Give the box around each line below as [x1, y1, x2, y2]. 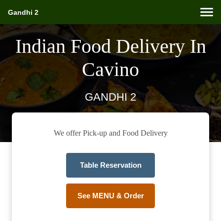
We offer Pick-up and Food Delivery [53, 129, 168, 138]
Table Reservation [79, 161, 142, 170]
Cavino [82, 58, 139, 80]
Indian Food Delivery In [15, 35, 206, 57]
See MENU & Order [77, 191, 144, 200]
